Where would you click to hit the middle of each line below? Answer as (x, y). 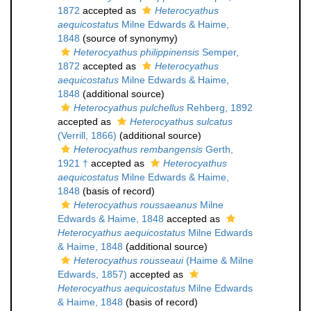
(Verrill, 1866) (87, 135)
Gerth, (218, 149)
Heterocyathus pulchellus (129, 108)
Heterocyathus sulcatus (181, 121)
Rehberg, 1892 (218, 108)
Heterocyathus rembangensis (138, 149)
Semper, (219, 52)
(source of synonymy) (129, 38)
